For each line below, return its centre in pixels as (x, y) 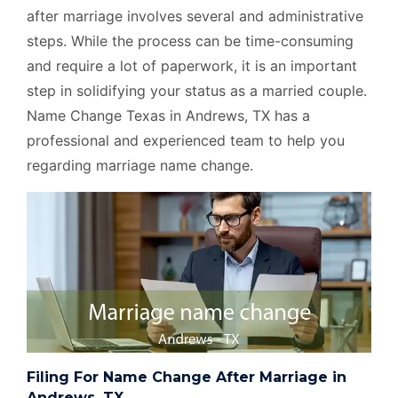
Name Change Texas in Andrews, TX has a (168, 115)
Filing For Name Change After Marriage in (187, 377)
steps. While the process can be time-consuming (190, 40)
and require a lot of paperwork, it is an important (192, 65)
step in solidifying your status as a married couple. (197, 90)
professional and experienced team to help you (186, 140)
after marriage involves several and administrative (195, 16)
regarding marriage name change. (140, 165)
